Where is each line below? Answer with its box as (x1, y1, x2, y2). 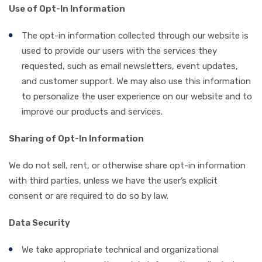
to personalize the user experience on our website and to (22, 91, 252, 102)
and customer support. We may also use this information (22, 75, 251, 87)
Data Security (9, 217, 70, 228)
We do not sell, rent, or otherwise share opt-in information (9, 160, 246, 171)
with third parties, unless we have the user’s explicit (9, 175, 218, 186)
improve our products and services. (22, 106, 163, 117)
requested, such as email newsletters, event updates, (22, 60, 238, 71)
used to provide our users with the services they (22, 45, 217, 56)
